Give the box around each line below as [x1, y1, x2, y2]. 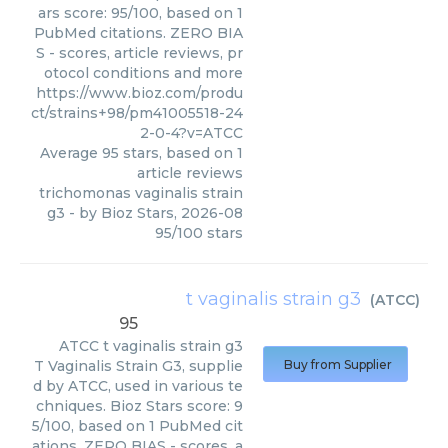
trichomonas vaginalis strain [39, 184, 243, 202]
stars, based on [119, 144, 237, 162]
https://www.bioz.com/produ [36, 84, 243, 102]
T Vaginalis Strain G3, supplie [34, 357, 243, 375]
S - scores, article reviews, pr [36, 44, 243, 62]
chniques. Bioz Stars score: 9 [36, 397, 243, 415]
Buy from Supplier [284, 357, 392, 372]
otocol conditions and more [44, 64, 243, 82]
